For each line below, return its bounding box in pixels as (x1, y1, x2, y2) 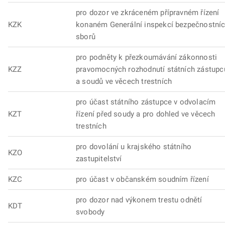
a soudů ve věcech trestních (76, 77, 172, 86)
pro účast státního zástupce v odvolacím (76, 97, 216, 106)
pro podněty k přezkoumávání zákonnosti (76, 53, 217, 62)
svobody (76, 207, 105, 216)
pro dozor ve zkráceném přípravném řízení (76, 8, 219, 17)
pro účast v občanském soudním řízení (76, 175, 209, 184)
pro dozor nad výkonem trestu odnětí (76, 195, 202, 204)
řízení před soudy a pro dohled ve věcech (76, 109, 215, 119)
